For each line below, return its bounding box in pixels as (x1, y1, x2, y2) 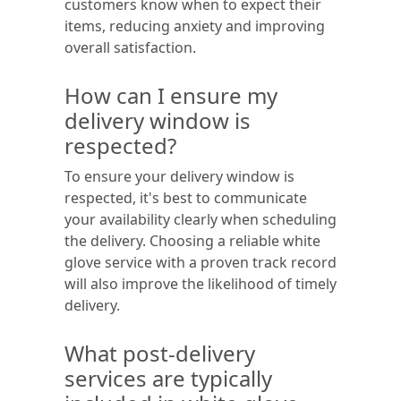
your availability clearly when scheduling (64, 209, 337, 229)
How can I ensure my (64, 81, 277, 110)
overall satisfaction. (64, 38, 196, 57)
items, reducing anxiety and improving (64, 16, 325, 36)
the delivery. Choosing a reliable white (64, 231, 320, 251)
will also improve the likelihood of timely (64, 274, 337, 294)
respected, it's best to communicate (64, 188, 307, 208)
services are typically (64, 363, 272, 393)
